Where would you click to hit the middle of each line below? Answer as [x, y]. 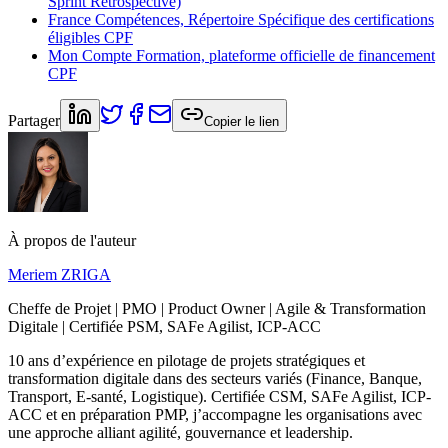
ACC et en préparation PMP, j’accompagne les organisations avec [215, 415]
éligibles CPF [90, 38]
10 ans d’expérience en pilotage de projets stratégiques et [186, 361]
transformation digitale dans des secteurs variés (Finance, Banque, [215, 379]
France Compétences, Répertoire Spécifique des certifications [241, 20]
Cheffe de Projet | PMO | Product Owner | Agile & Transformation [217, 309]
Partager [34, 121]
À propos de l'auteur [72, 241]
